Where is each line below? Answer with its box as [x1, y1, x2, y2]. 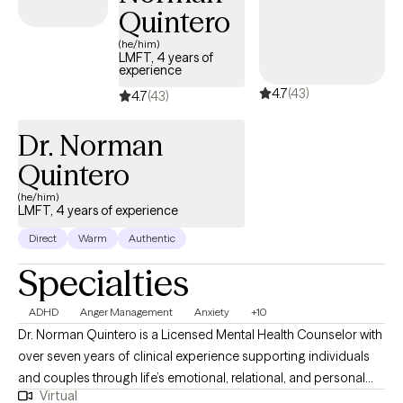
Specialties [18, 260, 189, 305]
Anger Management [80, 304, 173, 318]
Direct [29, 230, 57, 245]
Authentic [129, 230, 175, 245]
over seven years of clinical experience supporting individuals [18, 347, 370, 364]
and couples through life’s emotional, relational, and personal [18, 369, 365, 386]
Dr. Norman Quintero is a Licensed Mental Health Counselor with [18, 326, 382, 343]
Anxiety [194, 304, 229, 318]
